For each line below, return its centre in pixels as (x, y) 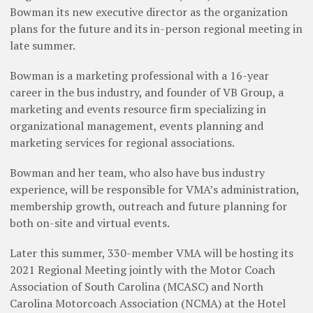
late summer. (43, 45)
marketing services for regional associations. (122, 143)
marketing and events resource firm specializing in (138, 109)
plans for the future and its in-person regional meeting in (156, 28)
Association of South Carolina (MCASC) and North (137, 287)
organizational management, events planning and (137, 126)
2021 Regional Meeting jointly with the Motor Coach (143, 270)
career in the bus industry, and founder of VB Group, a (147, 93)
